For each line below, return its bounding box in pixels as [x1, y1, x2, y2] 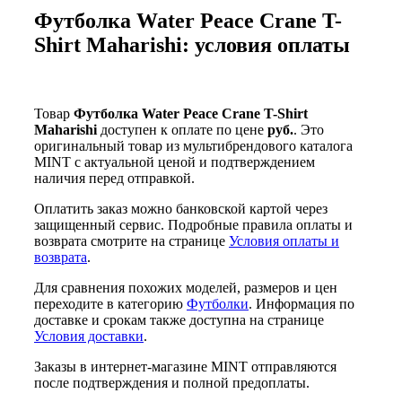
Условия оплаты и [229, 233, 339, 249]
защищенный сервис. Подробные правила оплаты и [34, 217, 353, 233]
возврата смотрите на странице [34, 233, 229, 249]
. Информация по [249, 296, 354, 312]
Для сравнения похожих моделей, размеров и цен [34, 280, 337, 296]
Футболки [187, 296, 249, 312]
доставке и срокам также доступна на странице [34, 312, 324, 328]
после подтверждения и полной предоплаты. [34, 375, 310, 391]
